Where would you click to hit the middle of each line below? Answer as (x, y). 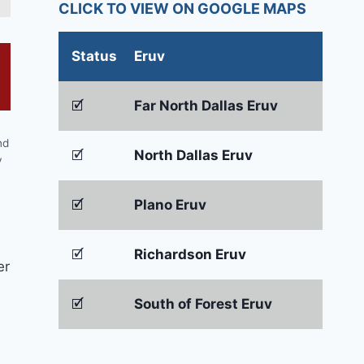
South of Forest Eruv (203, 304)
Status (94, 56)
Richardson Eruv (190, 255)
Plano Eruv (170, 205)
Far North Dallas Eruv (206, 106)
